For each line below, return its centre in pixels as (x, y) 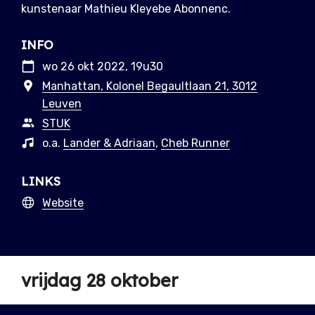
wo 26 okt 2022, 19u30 (103, 67)
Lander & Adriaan (109, 143)
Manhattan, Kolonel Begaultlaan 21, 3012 (150, 86)
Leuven (62, 104)
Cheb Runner (195, 143)
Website (63, 203)
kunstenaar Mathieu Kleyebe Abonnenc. (126, 9)
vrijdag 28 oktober (99, 281)
